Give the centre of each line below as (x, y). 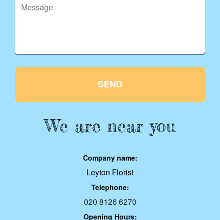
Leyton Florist (110, 172)
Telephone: (110, 187)
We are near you (110, 126)
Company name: (110, 158)
